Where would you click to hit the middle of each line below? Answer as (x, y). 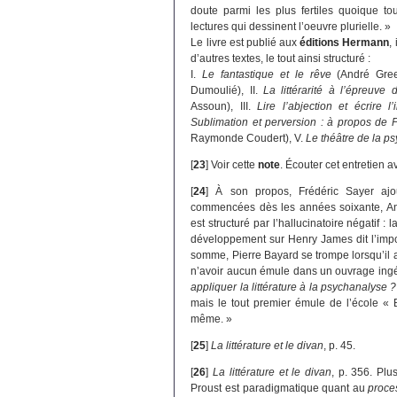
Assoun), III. (224, 107)
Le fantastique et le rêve (267, 75)
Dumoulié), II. (227, 91)
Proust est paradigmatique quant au (280, 389)
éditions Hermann (345, 43)
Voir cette (235, 165)
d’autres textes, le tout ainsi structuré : (281, 59)
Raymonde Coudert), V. (249, 139)
